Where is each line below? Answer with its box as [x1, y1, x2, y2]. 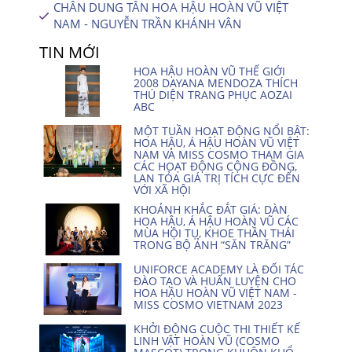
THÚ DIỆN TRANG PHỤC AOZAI [134, 87, 292, 102]
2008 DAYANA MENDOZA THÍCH [134, 75, 298, 90]
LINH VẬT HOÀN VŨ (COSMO [134, 333, 280, 348]
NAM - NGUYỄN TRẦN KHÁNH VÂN [53, 16, 241, 31]
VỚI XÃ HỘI [134, 182, 191, 197]
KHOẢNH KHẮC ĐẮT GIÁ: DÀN [134, 202, 288, 217]
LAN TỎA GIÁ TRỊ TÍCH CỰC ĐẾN [134, 170, 300, 185]
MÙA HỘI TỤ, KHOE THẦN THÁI [134, 225, 295, 240]
